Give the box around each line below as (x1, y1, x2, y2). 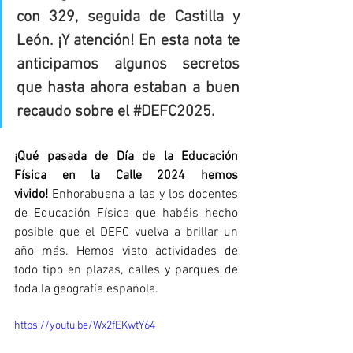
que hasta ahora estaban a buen (17, 78, 240, 98)
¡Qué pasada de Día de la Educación (14, 148, 238, 165)
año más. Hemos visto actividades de (14, 243, 238, 259)
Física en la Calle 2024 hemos (14, 167, 238, 184)
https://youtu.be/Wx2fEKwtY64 (14, 318, 155, 333)
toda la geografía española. (14, 281, 158, 297)
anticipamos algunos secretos (17, 54, 240, 74)
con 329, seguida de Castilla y (17, 7, 240, 27)
